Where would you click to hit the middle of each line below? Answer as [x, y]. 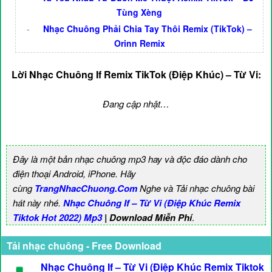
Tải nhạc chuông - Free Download [84, 246]
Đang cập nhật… [136, 104]
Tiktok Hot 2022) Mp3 [57, 218]
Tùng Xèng [139, 12]
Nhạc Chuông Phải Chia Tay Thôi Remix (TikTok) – [148, 29]
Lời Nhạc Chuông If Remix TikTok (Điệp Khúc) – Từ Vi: [136, 75]
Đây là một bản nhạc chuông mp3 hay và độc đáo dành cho [130, 159]
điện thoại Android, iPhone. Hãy [74, 174]
